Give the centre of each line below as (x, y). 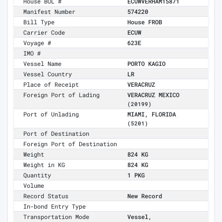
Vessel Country (48, 74)
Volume (34, 186)
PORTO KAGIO (146, 64)
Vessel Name (43, 64)
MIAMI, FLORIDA (152, 114)
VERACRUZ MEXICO (153, 95)
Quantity (37, 175)
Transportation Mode (56, 217)
